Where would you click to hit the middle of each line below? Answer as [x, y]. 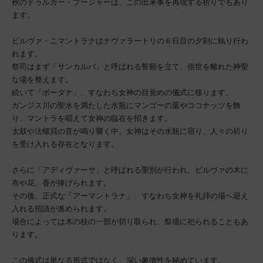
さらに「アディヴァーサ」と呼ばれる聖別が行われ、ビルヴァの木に [130, 170]
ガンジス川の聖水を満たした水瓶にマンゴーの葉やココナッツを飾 [126, 106]
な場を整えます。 [42, 80]
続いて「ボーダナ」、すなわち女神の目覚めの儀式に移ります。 [122, 93]
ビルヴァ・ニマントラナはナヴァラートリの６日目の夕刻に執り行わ [130, 41]
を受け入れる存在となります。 [65, 144]
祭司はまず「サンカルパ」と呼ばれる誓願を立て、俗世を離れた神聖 [130, 67]
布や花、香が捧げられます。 [61, 183]
